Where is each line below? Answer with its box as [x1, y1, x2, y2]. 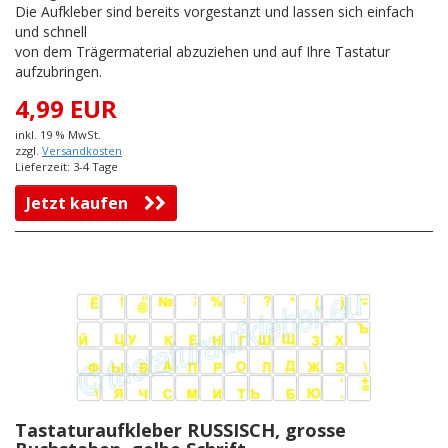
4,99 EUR [15, 92, 117, 126]
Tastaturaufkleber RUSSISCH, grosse [15, 418, 346, 443]
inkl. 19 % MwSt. [15, 127, 101, 143]
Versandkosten [42, 143, 122, 159]
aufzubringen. [15, 62, 102, 82]
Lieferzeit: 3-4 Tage [15, 159, 118, 175]
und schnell [15, 22, 87, 42]
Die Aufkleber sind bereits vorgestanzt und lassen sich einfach [15, 2, 414, 22]
